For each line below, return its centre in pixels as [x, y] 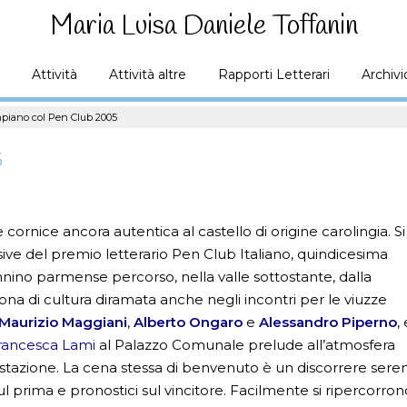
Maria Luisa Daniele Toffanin [203, 26]
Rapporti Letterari [273, 74]
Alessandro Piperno [328, 322]
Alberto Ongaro [190, 322]
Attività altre [147, 74]
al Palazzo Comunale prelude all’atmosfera [248, 344]
